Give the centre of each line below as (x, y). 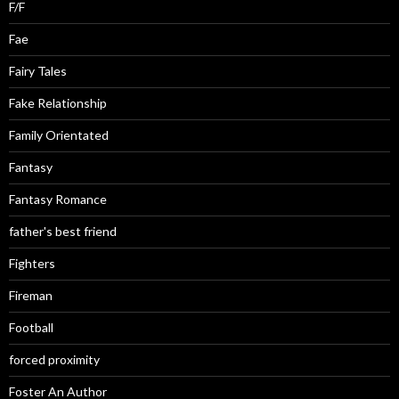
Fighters (32, 263)
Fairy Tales (38, 70)
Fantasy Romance (58, 199)
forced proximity (54, 359)
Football (31, 327)
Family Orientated (59, 134)
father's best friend (63, 231)
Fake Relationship (58, 102)
